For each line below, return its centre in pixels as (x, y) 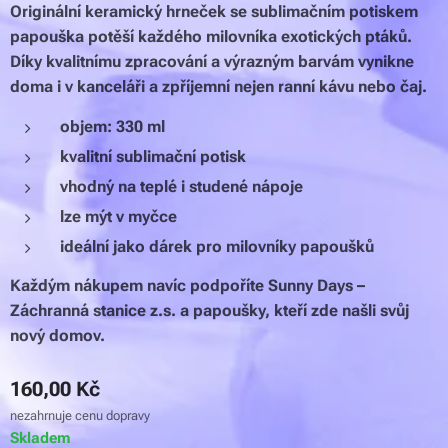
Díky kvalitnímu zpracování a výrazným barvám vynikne (212, 61)
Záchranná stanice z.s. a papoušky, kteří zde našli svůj (209, 310)
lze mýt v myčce (118, 216)
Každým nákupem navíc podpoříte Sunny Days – (187, 285)
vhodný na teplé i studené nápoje (181, 186)
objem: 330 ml (112, 126)
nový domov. (57, 335)
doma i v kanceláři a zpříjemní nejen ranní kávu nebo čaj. (218, 86)
